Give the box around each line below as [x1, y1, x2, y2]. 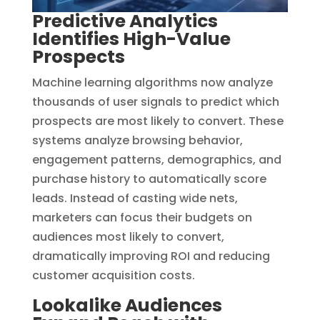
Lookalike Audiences [31, 292, 222, 318]
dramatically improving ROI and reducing [31, 247, 270, 264]
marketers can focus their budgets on [31, 209, 252, 226]
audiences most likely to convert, [31, 228, 224, 245]
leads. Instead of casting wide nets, [31, 189, 238, 206]
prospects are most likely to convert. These [31, 112, 284, 129]
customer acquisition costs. [31, 266, 195, 284]
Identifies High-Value [31, 26, 231, 51]
